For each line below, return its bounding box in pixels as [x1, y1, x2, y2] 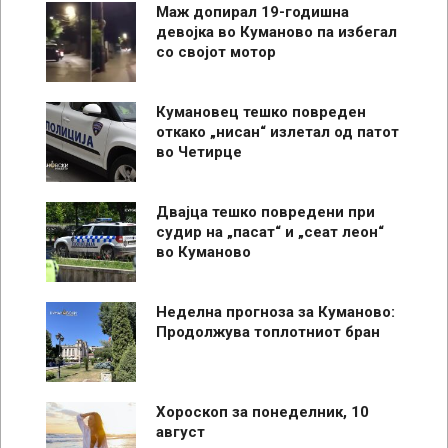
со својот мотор [156, 43, 276, 62]
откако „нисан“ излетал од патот [156, 123, 399, 142]
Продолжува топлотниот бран [156, 323, 380, 342]
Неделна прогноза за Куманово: [156, 303, 395, 322]
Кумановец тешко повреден [156, 103, 366, 122]
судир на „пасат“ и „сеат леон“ [156, 223, 384, 242]
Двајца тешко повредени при [156, 203, 375, 222]
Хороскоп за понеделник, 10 [156, 403, 369, 422]
